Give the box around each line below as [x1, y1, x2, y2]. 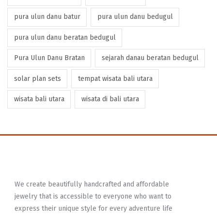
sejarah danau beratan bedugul [101, 54, 199, 62]
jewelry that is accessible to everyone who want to [15, 192, 171, 201]
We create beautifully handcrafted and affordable [15, 180, 169, 189]
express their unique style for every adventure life [15, 204, 172, 213]
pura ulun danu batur [14, 13, 80, 21]
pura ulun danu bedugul [97, 13, 173, 21]
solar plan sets [14, 74, 61, 83]
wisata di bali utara [81, 94, 139, 103]
